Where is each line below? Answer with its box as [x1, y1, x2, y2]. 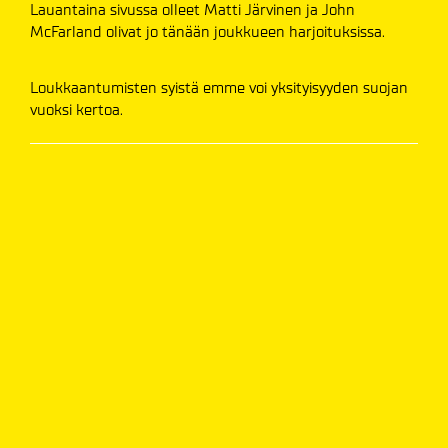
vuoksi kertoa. [30, 100, 123, 120]
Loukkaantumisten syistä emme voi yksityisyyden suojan [30, 78, 408, 98]
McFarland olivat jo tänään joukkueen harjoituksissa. [30, 22, 385, 42]
